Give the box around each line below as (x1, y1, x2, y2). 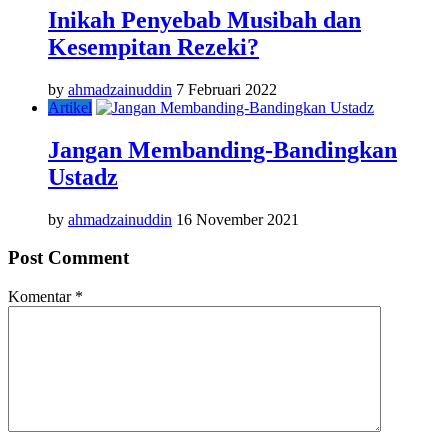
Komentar (8, 288, 75, 306)
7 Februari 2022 (176, 80, 277, 98)
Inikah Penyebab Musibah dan (48, 6, 361, 33)
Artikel (48, 98, 92, 116)
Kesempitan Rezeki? (48, 33, 259, 60)
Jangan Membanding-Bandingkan (48, 136, 397, 163)
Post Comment (8, 247, 129, 269)
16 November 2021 (176, 210, 299, 228)
